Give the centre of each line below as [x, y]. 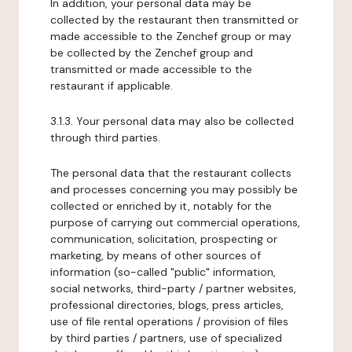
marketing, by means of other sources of [156, 255]
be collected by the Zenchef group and [152, 53]
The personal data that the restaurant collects [171, 173]
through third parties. [105, 137]
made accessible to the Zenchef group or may [171, 36]
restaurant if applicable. [112, 86]
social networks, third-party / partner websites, [173, 288]
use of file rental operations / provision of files [169, 321]
